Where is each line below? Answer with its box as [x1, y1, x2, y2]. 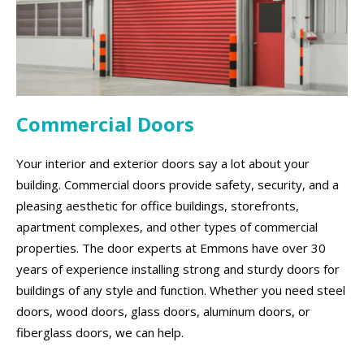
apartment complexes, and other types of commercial [16, 219, 318, 236]
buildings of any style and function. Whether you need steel [16, 282, 345, 299]
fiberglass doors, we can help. [16, 324, 184, 341]
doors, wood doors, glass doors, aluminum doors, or [16, 303, 310, 320]
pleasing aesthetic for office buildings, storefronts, [16, 197, 299, 214]
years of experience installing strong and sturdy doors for [16, 261, 340, 278]
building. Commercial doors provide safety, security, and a [16, 176, 339, 193]
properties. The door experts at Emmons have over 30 [16, 240, 326, 257]
